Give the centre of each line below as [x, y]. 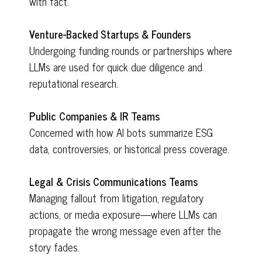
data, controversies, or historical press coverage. [129, 149]
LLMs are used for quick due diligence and [116, 67]
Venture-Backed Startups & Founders [110, 34]
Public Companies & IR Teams [94, 116]
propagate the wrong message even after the [125, 230]
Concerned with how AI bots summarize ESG [121, 132]
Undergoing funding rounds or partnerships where [131, 50]
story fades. [54, 247]
